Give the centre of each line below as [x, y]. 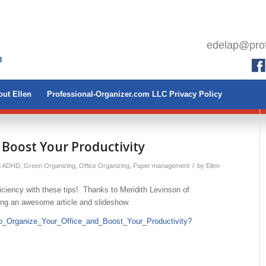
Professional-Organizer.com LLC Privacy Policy [134, 94]
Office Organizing [104, 166]
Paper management [161, 166]
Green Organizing [50, 166]
